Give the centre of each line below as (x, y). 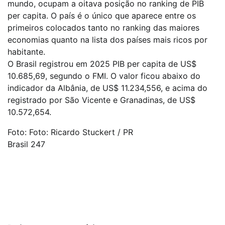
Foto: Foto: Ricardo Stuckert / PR (70, 132)
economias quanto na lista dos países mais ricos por (107, 39)
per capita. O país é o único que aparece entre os (102, 15)
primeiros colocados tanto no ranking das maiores (103, 27)
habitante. (26, 51)
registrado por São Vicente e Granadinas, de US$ (101, 100)
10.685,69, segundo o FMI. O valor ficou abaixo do (104, 76)
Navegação (35, 184)
